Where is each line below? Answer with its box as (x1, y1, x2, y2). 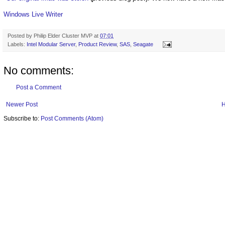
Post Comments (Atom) (41, 115, 103, 122)
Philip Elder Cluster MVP (34, 32, 92, 39)
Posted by (8, 32, 34, 39)
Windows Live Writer (4, 10, 63, 18)
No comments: (4, 64, 74, 77)
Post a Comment (16, 83, 61, 91)
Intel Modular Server (27, 41, 75, 47)
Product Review (78, 41, 117, 47)
